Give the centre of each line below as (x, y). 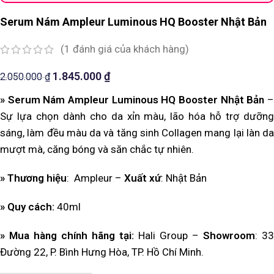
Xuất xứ (143, 178)
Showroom (229, 236)
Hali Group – (168, 236)
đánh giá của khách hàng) (130, 49)
